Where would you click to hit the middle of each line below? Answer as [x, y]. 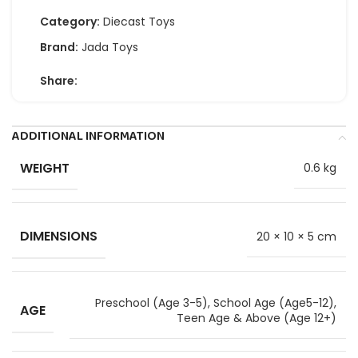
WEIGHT [45, 168]
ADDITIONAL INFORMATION [88, 136]
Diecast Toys [139, 21]
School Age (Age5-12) [274, 303]
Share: [59, 80]
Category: [70, 21]
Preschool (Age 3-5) [151, 303]
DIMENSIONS [59, 236]
